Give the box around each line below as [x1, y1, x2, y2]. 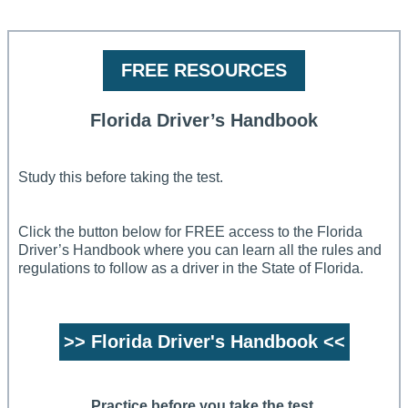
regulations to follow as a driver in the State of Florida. [18, 260, 363, 277]
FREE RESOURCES [121, 60, 287, 81]
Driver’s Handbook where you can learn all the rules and [18, 242, 382, 259]
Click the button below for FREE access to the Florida [18, 224, 362, 240]
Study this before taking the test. [18, 169, 223, 186]
